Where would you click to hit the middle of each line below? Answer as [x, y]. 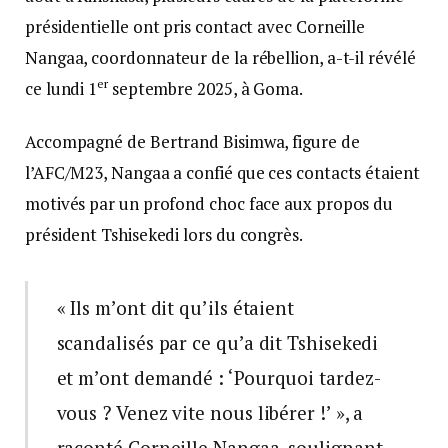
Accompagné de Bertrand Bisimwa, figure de [192, 142]
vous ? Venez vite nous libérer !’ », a [210, 413]
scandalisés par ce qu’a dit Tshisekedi [217, 343]
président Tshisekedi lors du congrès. [164, 235]
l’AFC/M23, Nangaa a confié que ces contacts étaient [222, 173]
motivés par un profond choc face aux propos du [209, 204]
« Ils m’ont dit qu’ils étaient [175, 308]
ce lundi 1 [61, 89]
